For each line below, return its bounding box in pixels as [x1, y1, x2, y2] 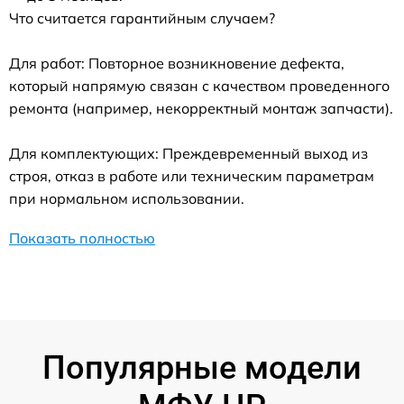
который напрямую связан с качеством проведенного [9, 77, 390, 95]
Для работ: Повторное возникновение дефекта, [9, 54, 344, 72]
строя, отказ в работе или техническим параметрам [9, 167, 374, 185]
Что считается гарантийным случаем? [9, 9, 275, 27]
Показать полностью [9, 229, 155, 247]
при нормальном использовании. [9, 189, 244, 207]
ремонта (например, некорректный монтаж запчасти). [9, 99, 393, 117]
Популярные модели [42, 349, 362, 387]
